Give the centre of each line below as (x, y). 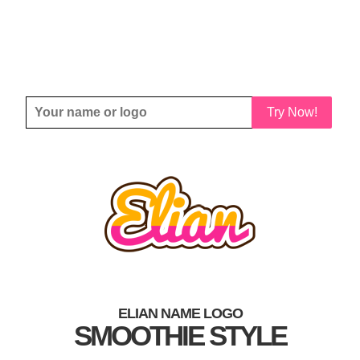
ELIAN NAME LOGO (180, 313)
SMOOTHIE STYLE (180, 335)
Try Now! (292, 112)
